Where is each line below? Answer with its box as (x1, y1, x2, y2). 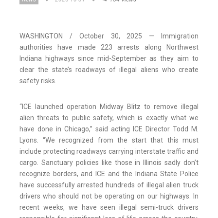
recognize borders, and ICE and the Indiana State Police (19, 170, 199, 178)
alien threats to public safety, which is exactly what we (19, 114, 199, 122)
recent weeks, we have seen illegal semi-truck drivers (19, 203, 199, 212)
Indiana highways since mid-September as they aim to (19, 54, 199, 63)
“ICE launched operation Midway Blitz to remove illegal (19, 103, 199, 111)
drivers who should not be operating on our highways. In (19, 192, 199, 200)
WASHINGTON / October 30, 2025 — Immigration (19, 32, 199, 40)
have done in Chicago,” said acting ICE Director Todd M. (19, 125, 199, 133)
